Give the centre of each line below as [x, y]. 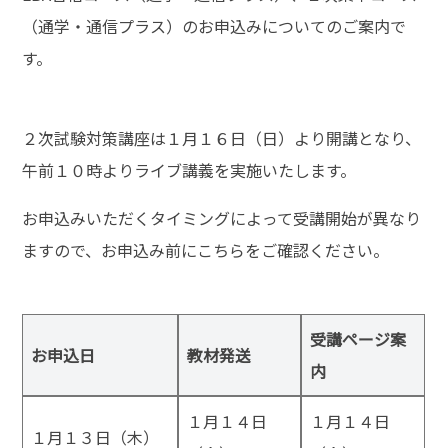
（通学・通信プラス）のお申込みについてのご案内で [214, 25]
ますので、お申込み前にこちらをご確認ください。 [206, 249]
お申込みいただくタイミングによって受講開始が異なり [222, 217]
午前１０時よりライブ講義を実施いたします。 [189, 169]
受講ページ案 [358, 338]
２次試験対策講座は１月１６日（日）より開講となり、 [222, 137]
